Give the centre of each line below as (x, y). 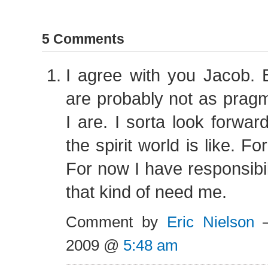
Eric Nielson (210, 222)
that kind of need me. (146, 192)
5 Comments (83, 39)
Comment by (116, 222)
